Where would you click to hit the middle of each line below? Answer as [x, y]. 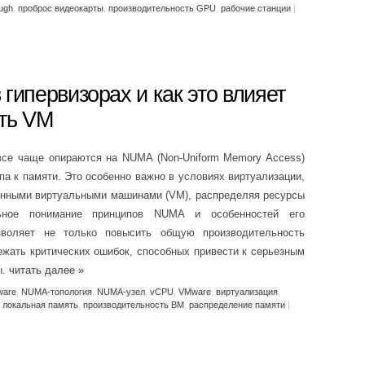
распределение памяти [237, 304]
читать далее [44, 270]
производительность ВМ [134, 304]
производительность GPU [162, 8]
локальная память [40, 304]
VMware [195, 291]
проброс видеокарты [61, 8]
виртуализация [247, 291]
